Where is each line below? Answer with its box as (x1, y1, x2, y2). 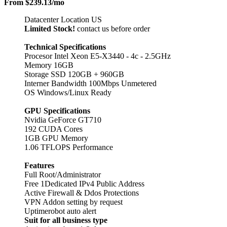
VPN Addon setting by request (24, 197, 123, 206)
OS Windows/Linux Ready (24, 88, 111, 97)
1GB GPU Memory (24, 133, 88, 142)
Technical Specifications (24, 42, 106, 51)
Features (24, 161, 54, 170)
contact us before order (75, 24, 150, 33)
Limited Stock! (24, 24, 75, 33)
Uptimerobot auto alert (24, 206, 96, 215)
